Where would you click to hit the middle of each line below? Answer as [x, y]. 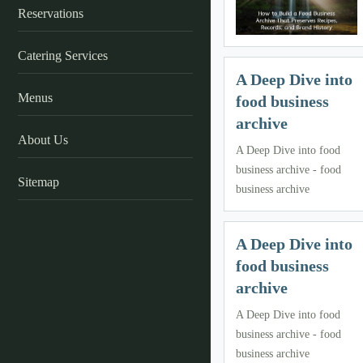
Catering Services [63, 56]
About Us [43, 140]
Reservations [51, 13]
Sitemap [38, 182]
